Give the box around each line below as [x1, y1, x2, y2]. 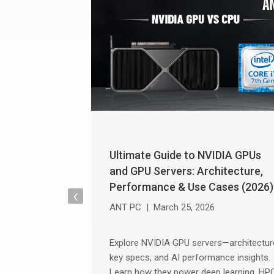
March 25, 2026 [154, 201, 215, 213]
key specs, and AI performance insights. [109, 251, 271, 263]
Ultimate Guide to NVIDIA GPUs [109, 148, 262, 161]
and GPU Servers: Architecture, [109, 164, 264, 177]
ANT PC [109, 201, 142, 213]
